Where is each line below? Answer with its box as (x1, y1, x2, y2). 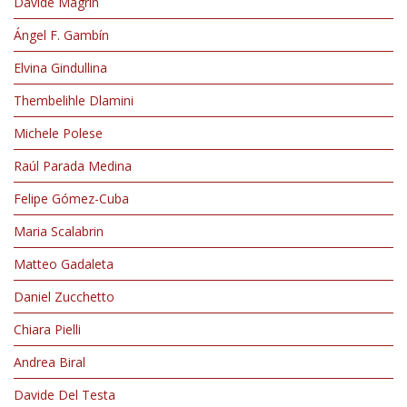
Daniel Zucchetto (14, 288, 114, 305)
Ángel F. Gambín (14, 26, 109, 44)
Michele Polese (14, 124, 103, 142)
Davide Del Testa (14, 386, 115, 403)
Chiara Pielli (14, 321, 81, 338)
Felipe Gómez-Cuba (14, 190, 129, 207)
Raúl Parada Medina (14, 157, 132, 174)
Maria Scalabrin (14, 223, 104, 240)
